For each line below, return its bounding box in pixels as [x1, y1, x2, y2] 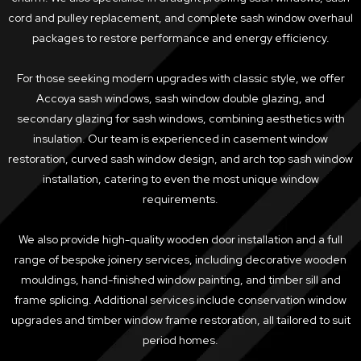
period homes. [143, 333, 218, 348]
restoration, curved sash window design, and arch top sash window [8, 151, 353, 167]
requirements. [143, 192, 218, 207]
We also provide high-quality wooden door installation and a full [19, 232, 342, 247]
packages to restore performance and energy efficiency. [31, 31, 330, 46]
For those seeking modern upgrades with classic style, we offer [16, 71, 345, 86]
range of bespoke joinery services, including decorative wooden [15, 252, 346, 268]
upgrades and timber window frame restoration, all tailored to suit [10, 313, 351, 328]
